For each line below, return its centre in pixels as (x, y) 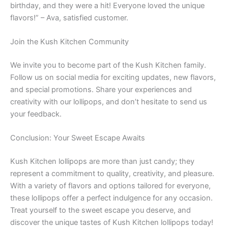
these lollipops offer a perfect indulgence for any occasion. (111, 198)
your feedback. (36, 114)
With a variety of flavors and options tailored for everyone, (110, 186)
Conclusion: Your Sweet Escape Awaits (78, 138)
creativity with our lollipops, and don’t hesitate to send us (109, 102)
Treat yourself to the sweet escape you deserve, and (101, 210)
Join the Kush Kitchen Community (69, 41)
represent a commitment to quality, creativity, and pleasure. (112, 174)
